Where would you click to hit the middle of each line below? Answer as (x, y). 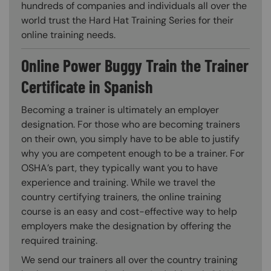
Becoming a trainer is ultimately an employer (120, 110)
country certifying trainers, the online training (121, 197)
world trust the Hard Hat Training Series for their (127, 21)
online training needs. (68, 35)
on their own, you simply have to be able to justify (130, 139)
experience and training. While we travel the (118, 183)
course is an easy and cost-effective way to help (129, 212)
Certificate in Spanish (87, 87)
